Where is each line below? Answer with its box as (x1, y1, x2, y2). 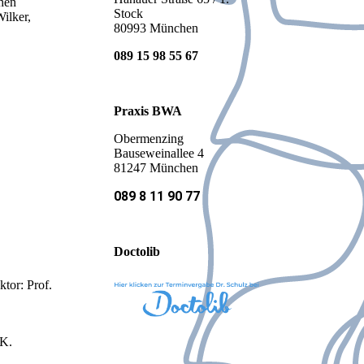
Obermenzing (114, 132, 184, 146)
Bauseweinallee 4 (114, 146, 204, 161)
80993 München (114, 21, 198, 36)
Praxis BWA (114, 104, 182, 119)
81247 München (114, 161, 198, 175)
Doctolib (114, 245, 160, 259)
